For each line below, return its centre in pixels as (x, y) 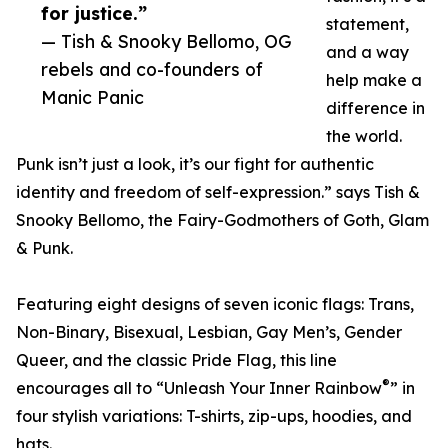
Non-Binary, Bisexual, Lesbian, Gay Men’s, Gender (209, 332)
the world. (364, 136)
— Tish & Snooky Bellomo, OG (166, 41)
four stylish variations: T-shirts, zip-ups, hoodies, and (214, 416)
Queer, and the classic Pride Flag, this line (176, 360)
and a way (367, 52)
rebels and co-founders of (152, 69)
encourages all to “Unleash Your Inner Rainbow (199, 388)
